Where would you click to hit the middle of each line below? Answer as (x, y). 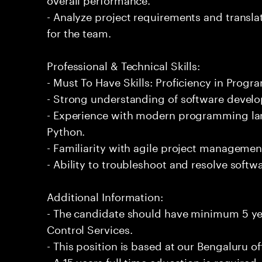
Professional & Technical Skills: (124, 64)
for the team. (79, 32)
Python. (66, 130)
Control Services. (90, 228)
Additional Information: (105, 195)
